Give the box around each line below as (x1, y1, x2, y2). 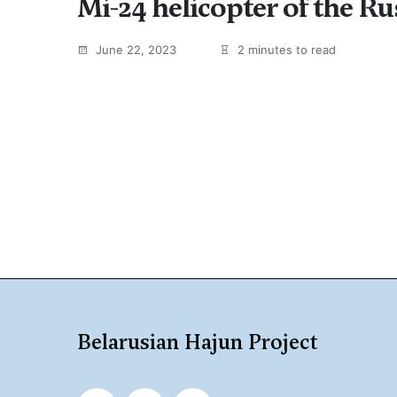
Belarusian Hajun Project (77, 328, 318, 356)
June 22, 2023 (92, 43, 176, 57)
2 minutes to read (234, 43, 336, 57)
